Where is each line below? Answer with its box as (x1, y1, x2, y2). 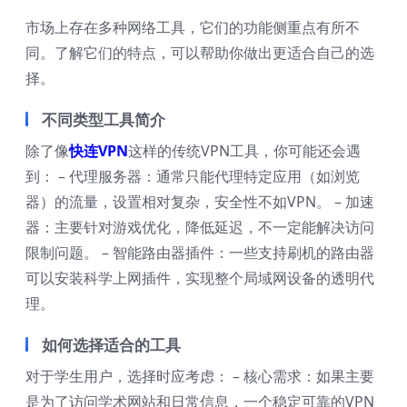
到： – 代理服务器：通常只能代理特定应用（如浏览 (25, 165, 360, 186)
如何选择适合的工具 (42, 333, 181, 355)
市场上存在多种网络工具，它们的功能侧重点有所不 (25, 16, 360, 37)
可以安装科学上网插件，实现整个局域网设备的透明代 (25, 267, 374, 288)
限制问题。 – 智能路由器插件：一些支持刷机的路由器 (25, 242, 374, 263)
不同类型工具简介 (42, 108, 165, 130)
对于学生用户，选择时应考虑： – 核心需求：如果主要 (25, 365, 374, 386)
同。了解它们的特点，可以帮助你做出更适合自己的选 (25, 42, 374, 63)
